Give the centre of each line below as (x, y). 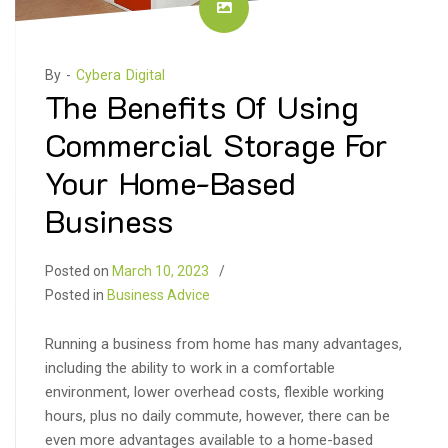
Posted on (78, 270)
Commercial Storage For (216, 143)
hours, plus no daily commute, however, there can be (217, 415)
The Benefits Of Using (202, 105)
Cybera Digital (120, 74)
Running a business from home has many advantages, (223, 343)
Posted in (76, 294)
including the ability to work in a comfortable (190, 367)
